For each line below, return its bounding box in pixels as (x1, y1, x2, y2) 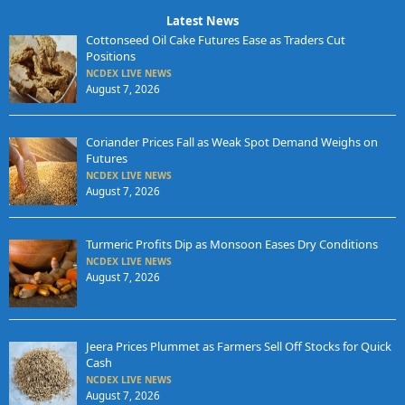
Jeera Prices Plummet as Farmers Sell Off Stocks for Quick (85, 337, 391, 354)
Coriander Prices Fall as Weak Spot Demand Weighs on (85, 133, 378, 150)
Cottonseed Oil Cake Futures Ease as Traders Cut (85, 31, 345, 48)
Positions (85, 47, 136, 64)
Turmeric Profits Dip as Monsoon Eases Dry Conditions (85, 235, 378, 252)
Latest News (166, 12, 239, 29)
